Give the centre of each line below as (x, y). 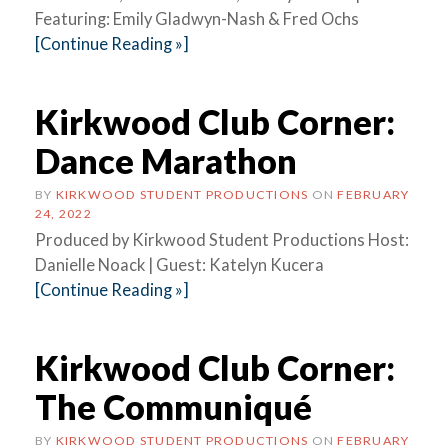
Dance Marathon (166, 160)
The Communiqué (173, 406)
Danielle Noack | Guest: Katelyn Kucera (179, 264)
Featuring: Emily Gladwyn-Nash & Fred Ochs (197, 18)
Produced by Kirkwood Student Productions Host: (222, 239)
